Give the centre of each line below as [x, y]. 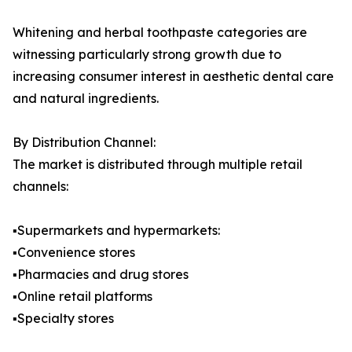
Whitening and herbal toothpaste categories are [160, 33]
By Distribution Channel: [84, 143]
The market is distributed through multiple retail [158, 165]
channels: [40, 187]
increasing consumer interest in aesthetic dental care [173, 77]
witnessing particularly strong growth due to [147, 55]
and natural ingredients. [86, 99]
